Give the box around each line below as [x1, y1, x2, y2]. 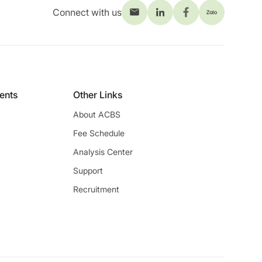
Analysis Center [73, 146, 133, 157]
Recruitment [73, 184, 119, 194]
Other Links [73, 88, 122, 101]
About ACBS [73, 109, 120, 119]
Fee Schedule [73, 127, 125, 138]
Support [73, 165, 103, 175]
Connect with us [53, 6, 122, 18]
